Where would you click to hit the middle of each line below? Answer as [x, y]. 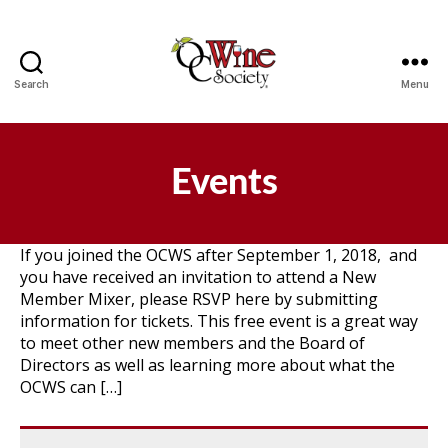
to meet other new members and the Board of [192, 343]
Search [31, 84]
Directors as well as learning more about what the [207, 365]
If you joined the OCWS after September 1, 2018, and [218, 255]
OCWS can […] [71, 387]
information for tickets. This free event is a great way [219, 321]
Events [224, 183]
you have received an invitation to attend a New [198, 277]
